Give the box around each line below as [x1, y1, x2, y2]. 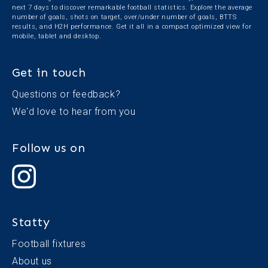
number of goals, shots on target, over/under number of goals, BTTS [12, 13, 237, 22]
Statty [12, 215, 50, 230]
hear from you [71, 106, 136, 118]
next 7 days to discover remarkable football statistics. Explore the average [12, 4, 253, 12]
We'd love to [12, 106, 72, 118]
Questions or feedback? [12, 89, 121, 100]
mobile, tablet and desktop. [12, 32, 102, 41]
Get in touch [12, 65, 86, 80]
